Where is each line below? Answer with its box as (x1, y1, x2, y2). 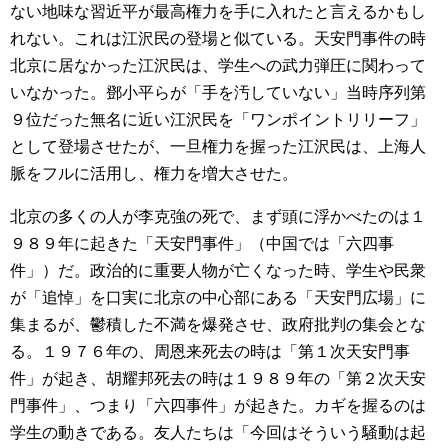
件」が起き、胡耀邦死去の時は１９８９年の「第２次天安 (10, 370, 426, 387)
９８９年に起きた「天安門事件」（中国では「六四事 (10, 235, 394, 252)
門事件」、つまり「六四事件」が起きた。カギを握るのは (10, 397, 426, 414)
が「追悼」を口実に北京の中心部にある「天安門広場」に (10, 289, 426, 306)
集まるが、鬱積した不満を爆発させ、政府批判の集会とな (10, 316, 426, 333)
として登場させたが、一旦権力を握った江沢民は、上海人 (10, 138, 426, 155)
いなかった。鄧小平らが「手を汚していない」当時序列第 (10, 84, 426, 101)
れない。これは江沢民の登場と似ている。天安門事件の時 (10, 30, 426, 47)
